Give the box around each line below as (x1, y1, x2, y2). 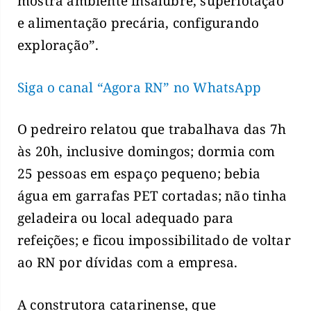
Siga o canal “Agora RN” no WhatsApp (17, 78, 261, 96)
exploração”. (17, 36, 99, 55)
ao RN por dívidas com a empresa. (17, 253, 238, 272)
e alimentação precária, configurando (17, 14, 260, 33)
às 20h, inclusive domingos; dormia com (17, 142, 276, 161)
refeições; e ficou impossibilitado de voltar (17, 231, 291, 250)
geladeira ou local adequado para (17, 209, 234, 228)
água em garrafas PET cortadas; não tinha (17, 187, 287, 205)
